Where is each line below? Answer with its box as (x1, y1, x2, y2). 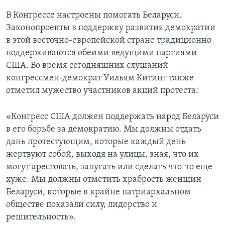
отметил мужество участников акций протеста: (6, 85, 198, 95)
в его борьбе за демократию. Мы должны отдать (6, 124, 201, 134)
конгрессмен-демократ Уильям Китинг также (6, 73, 194, 83)
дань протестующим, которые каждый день (6, 137, 186, 147)
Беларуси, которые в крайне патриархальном (6, 187, 191, 197)
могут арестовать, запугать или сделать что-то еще (6, 162, 212, 172)
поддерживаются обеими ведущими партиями (6, 48, 197, 58)
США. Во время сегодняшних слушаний (6, 60, 168, 70)
